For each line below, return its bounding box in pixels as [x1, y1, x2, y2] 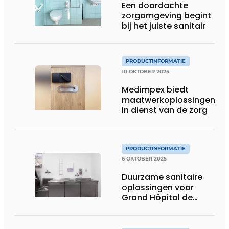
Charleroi [122, 201, 160, 214]
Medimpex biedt [122, 83, 189, 96]
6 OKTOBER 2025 [122, 155, 167, 162]
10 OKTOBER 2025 [122, 67, 169, 75]
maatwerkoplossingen [122, 94, 215, 106]
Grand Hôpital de [122, 191, 193, 203]
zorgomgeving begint [122, 9, 211, 21]
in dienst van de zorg [122, 104, 208, 116]
